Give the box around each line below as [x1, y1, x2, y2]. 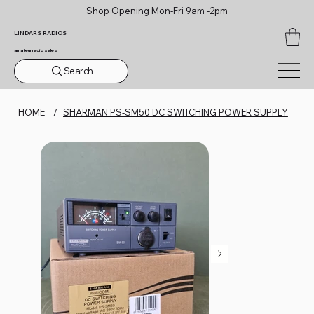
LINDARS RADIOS [14, 29, 67, 36]
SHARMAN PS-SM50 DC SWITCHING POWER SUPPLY [62, 106, 288, 118]
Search [64, 64, 93, 76]
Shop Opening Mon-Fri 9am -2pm [86, 4, 228, 16]
